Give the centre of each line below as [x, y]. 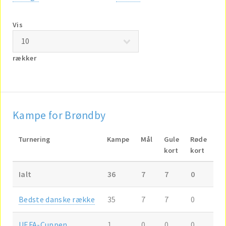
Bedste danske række [57, 199]
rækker [24, 58]
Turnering [34, 139]
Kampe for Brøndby [59, 115]
